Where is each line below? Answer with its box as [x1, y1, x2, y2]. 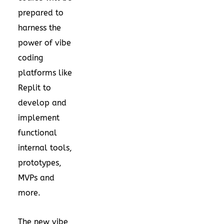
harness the [18, 22, 61, 32]
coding [18, 52, 43, 62]
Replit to [18, 82, 51, 92]
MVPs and [18, 172, 54, 182]
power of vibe [18, 37, 71, 47]
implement [18, 112, 59, 122]
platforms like [18, 67, 72, 77]
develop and [18, 97, 66, 107]
